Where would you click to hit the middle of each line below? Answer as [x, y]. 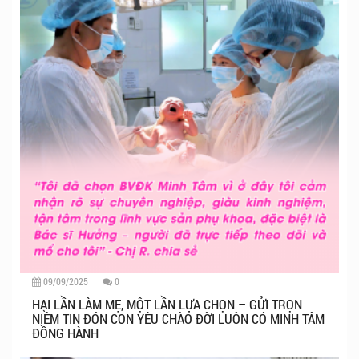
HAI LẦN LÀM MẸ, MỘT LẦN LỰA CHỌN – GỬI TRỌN [167, 305]
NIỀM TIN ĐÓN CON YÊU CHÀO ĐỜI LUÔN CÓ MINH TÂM [178, 319]
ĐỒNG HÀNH [65, 333]
